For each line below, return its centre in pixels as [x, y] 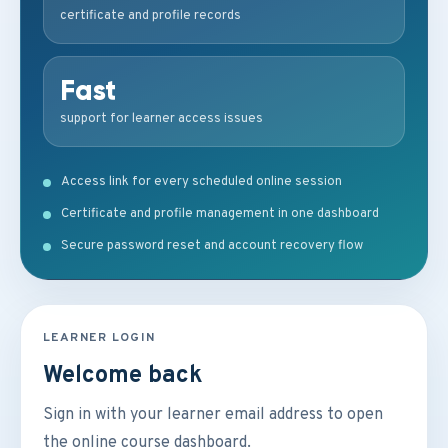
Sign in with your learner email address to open [213, 415]
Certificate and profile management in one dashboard [220, 214]
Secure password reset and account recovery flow [212, 246]
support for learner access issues [161, 119]
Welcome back [123, 376]
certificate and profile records [150, 16]
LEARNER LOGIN [99, 338]
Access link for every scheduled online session [201, 182]
